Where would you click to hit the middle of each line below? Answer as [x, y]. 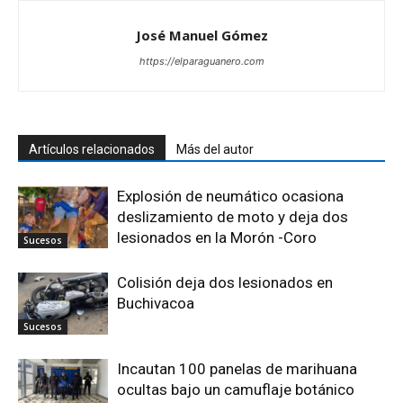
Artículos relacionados [92, 149]
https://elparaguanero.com [201, 61]
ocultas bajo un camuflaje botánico [236, 389]
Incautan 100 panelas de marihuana [237, 368]
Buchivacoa [156, 303]
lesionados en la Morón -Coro [217, 237]
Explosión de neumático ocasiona [230, 196]
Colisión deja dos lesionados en [225, 282]
